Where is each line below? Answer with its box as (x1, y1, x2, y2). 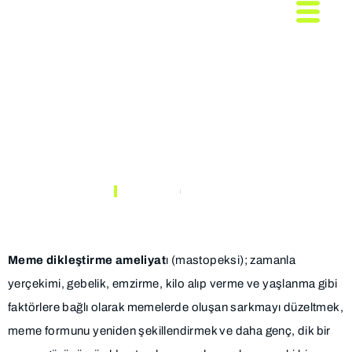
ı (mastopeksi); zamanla (166, 254, 296, 266)
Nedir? (8, 139, 101, 174)
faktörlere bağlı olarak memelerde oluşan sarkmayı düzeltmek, (8, 301, 343, 313)
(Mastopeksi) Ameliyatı (8, 97, 326, 133)
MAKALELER (180, 186, 239, 196)
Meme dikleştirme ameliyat (8, 254, 166, 266)
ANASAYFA (126, 186, 180, 196)
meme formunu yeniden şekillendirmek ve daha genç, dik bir (8, 324, 331, 337)
